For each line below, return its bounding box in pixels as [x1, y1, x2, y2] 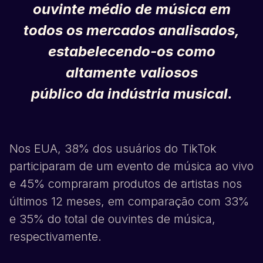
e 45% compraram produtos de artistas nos [9, 177, 242, 191]
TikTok [181, 141, 217, 156]
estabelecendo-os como [48, 43, 215, 60]
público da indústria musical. [31, 85, 232, 103]
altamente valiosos [65, 64, 198, 82]
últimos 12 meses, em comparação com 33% [9, 194, 249, 209]
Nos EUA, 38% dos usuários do [9, 141, 181, 156]
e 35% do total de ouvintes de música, [9, 212, 215, 227]
